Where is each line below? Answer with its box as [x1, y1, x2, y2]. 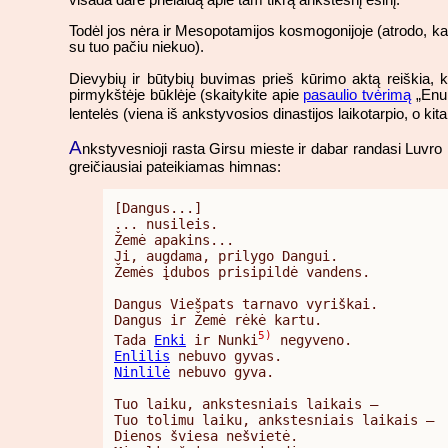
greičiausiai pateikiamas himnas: [69, 158, 281, 175]
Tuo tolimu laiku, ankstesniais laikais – [114, 412, 434, 429]
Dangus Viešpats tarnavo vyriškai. [114, 296, 378, 313]
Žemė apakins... [114, 232, 234, 249]
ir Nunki [186, 332, 258, 349]
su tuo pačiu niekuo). [69, 39, 204, 56]
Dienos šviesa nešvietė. [114, 428, 298, 445]
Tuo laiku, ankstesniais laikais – [114, 396, 378, 413]
